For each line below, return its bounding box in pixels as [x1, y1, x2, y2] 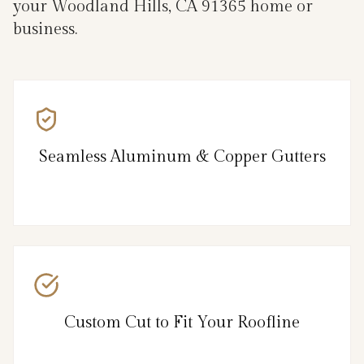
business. [13, 19, 77, 40]
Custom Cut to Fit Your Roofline [64, 313, 300, 333]
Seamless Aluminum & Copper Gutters [38, 147, 326, 167]
